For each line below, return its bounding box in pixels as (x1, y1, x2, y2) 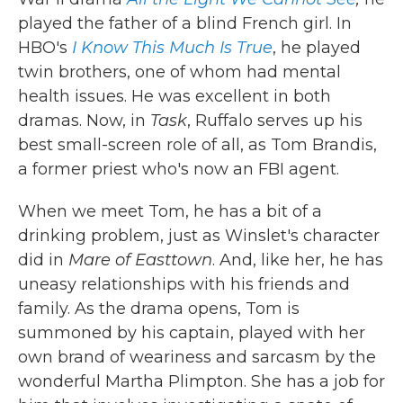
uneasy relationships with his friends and (18, 274, 350, 294)
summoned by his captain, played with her (18, 323, 365, 343)
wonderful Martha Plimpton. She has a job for (18, 372, 385, 391)
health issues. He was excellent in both (18, 86, 331, 106)
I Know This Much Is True (72, 38, 273, 58)
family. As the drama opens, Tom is (18, 299, 300, 318)
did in (18, 250, 68, 270)
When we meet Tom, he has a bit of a (18, 201, 322, 221)
